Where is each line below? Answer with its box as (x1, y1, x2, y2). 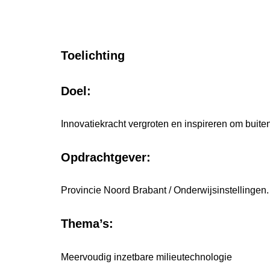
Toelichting (60, 48, 125, 62)
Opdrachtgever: (60, 150, 151, 164)
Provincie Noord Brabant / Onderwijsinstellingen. (60, 185, 269, 196)
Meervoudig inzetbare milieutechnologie (60, 251, 232, 262)
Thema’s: (60, 216, 113, 230)
